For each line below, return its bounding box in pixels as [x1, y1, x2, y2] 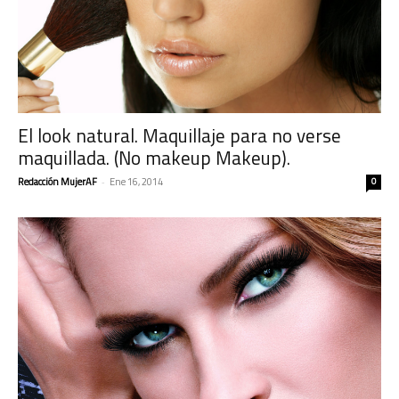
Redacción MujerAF [18, 175, 97, 190]
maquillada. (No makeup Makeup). [18, 143, 290, 173]
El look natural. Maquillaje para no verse [18, 121, 341, 151]
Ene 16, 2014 [110, 175, 163, 190]
